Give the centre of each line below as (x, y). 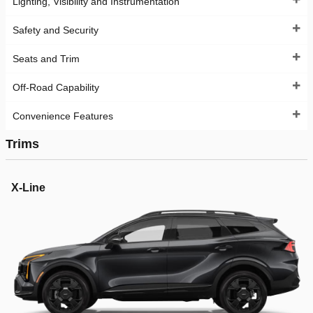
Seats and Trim (46, 59)
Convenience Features (63, 116)
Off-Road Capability (56, 88)
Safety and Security (56, 30)
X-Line (28, 187)
